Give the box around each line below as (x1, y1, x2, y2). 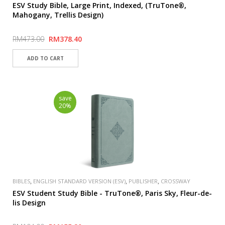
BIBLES (13, 177, 31, 185)
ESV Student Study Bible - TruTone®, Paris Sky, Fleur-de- (13, 188, 212, 198)
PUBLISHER (129, 177, 158, 185)
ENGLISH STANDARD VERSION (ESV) (33, 177, 126, 185)
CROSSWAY (161, 177, 191, 185)
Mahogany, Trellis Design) (13, 10, 104, 20)
